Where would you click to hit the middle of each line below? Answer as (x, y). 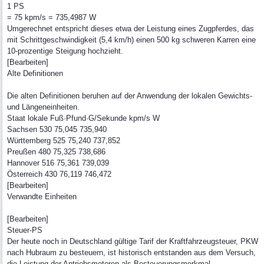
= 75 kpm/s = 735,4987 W (52, 17)
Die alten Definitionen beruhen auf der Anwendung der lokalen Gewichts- (130, 96)
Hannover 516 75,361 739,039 (58, 163)
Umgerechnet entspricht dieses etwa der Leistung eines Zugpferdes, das (131, 29)
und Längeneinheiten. (43, 107)
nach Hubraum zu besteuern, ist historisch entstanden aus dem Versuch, (131, 253)
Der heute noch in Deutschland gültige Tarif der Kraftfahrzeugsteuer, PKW (133, 241)
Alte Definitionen (35, 73)
